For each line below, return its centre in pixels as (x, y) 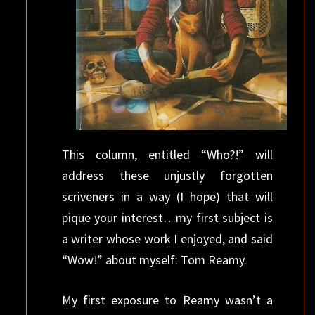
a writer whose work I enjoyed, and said (167, 239)
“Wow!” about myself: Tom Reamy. (154, 260)
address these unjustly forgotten (167, 175)
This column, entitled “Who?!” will (167, 154)
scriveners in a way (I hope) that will (167, 197)
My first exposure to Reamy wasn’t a (167, 300)
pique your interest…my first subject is (167, 218)
